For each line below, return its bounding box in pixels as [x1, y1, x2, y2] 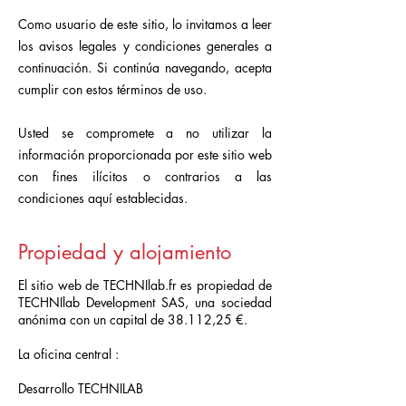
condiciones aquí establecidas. [18, 189, 188, 207]
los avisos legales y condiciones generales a [18, 37, 272, 54]
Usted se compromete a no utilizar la [18, 124, 272, 141]
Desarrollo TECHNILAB [18, 380, 143, 397]
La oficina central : [18, 345, 119, 362]
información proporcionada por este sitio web [18, 146, 272, 163]
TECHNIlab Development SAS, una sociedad [18, 294, 272, 311]
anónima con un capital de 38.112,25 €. [18, 311, 247, 328]
